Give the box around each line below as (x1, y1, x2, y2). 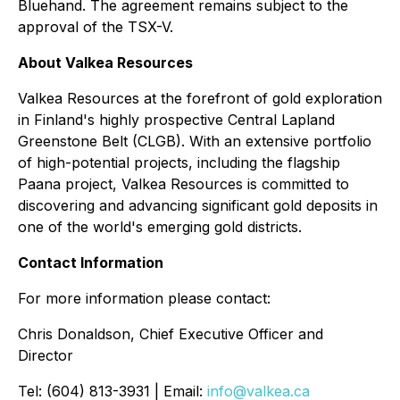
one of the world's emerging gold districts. (18, 218, 302, 237)
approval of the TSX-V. (18, 18, 173, 37)
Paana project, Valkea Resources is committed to (18, 175, 349, 194)
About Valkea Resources (18, 54, 193, 72)
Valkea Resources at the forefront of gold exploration (18, 89, 382, 108)
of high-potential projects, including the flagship (18, 154, 340, 172)
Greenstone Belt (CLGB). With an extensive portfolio (18, 132, 371, 151)
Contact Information (18, 254, 163, 272)
